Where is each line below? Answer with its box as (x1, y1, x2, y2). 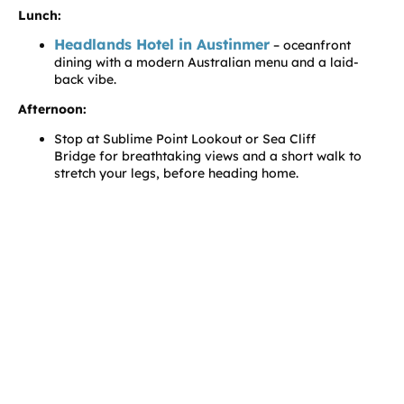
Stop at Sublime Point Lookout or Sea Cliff (54, 130, 316, 147)
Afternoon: (18, 100, 87, 117)
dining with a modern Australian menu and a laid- (54, 53, 359, 70)
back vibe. (54, 70, 116, 87)
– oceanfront (270, 36, 351, 53)
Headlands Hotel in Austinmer (54, 34, 270, 53)
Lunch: (18, 6, 61, 23)
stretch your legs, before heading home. (54, 164, 298, 181)
